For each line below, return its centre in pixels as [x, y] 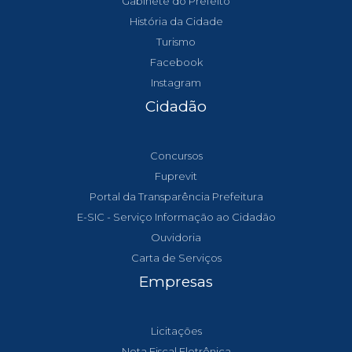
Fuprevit [176, 176]
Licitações [176, 331]
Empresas [176, 282]
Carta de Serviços [176, 258]
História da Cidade [176, 21]
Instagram [176, 82]
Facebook [176, 62]
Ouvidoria [176, 237]
